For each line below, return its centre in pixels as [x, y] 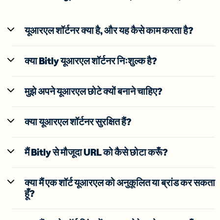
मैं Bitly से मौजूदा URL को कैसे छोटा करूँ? [96, 152]
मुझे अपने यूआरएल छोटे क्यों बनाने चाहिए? [94, 91]
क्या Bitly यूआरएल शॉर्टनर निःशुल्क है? [91, 61]
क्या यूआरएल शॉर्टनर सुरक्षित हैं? [78, 122]
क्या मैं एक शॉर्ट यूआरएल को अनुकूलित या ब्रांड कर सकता [120, 182]
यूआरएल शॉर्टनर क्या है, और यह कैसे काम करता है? [109, 30]
